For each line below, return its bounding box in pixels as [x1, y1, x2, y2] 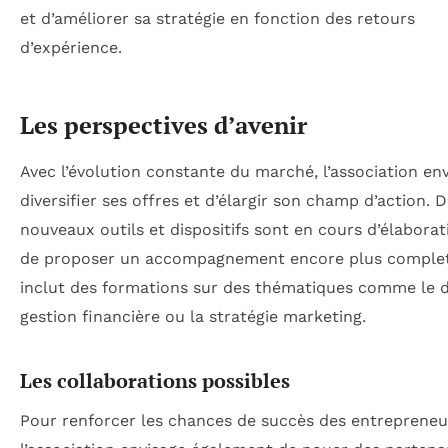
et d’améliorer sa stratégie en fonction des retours [20, 8, 415, 28]
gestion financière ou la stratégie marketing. [20, 307, 366, 327]
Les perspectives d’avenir [20, 108, 307, 141]
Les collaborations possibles [20, 367, 290, 395]
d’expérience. [20, 37, 122, 57]
